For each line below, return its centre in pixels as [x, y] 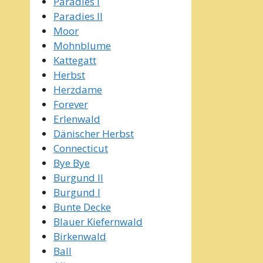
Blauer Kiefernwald [98, 221]
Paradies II [78, 16]
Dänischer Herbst [94, 133]
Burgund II [78, 177]
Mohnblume [82, 45]
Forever [71, 104]
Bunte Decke [82, 207]
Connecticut [81, 148]
